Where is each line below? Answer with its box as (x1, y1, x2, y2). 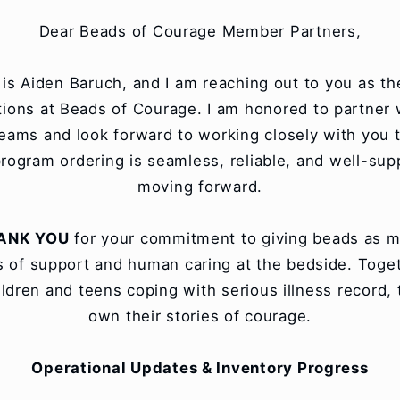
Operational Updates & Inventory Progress (31, 359, 369, 377)
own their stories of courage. (87, 307, 312, 325)
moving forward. (137, 178, 263, 196)
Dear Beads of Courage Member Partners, (38, 22, 362, 40)
